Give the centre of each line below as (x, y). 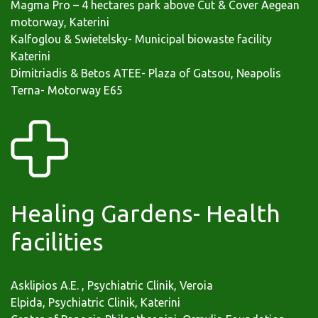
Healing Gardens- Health (146, 213)
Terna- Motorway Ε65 (67, 91)
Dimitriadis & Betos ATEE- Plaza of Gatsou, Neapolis (146, 73)
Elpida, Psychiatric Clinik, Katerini (95, 303)
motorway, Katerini (60, 22)
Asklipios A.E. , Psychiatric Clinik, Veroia (112, 286)
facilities (57, 242)
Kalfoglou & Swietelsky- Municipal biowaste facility (141, 39)
